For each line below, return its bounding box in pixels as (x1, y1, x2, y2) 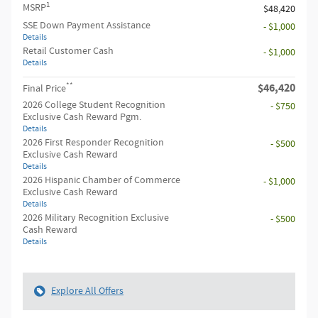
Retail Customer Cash (23, 45, 114, 58)
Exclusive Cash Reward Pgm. (23, 111, 141, 124)
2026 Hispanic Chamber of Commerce (23, 174, 180, 187)
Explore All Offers (51, 285, 124, 298)
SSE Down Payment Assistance (23, 19, 150, 33)
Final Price (23, 82, 66, 96)
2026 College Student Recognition (23, 99, 165, 112)
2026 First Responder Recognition (23, 136, 164, 150)
